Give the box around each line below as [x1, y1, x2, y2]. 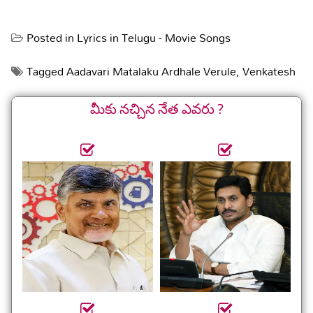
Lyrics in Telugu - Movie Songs [77, 27, 231, 50]
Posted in [27, 27, 77, 50]
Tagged [27, 60, 66, 83]
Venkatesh [242, 60, 296, 83]
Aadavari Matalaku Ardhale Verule [66, 60, 236, 83]
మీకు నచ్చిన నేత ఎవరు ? [89, 95, 224, 122]
